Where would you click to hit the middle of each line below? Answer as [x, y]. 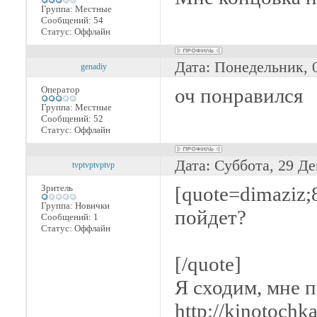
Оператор [60, 90]
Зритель [57, 188]
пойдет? [211, 217]
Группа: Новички [75, 206]
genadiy [93, 67]
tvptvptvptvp [93, 165]
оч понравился [239, 96]
